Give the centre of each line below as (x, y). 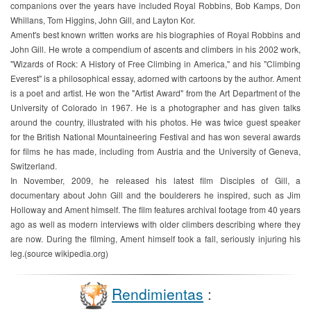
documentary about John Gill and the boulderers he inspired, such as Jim (155, 195)
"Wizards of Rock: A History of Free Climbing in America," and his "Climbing (155, 64)
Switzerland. (34, 166)
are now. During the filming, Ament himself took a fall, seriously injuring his (155, 238)
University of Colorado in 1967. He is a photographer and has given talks (155, 107)
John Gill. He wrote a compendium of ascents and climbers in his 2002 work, (155, 49)
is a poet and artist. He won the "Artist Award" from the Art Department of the (155, 93)
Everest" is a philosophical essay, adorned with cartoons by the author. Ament (155, 78)
